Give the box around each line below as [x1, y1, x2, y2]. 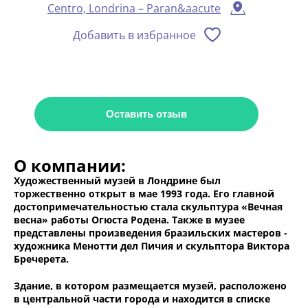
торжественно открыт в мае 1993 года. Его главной [14, 187, 274, 201]
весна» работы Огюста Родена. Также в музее [14, 213, 245, 227]
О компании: [14, 154, 126, 177]
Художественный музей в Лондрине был [14, 174, 221, 188]
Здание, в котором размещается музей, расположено [14, 279, 287, 293]
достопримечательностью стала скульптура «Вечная [14, 200, 283, 214]
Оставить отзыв [106, 108, 187, 120]
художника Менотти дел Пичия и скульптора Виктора [14, 239, 289, 253]
